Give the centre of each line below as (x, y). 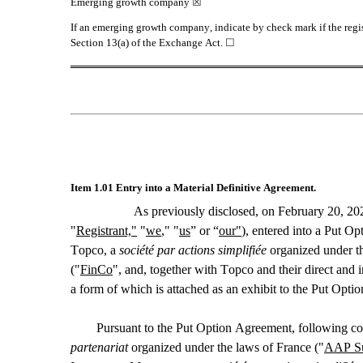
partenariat (99, 348)
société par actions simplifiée (193, 250)
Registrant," (107, 231)
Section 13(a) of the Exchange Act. (148, 43)
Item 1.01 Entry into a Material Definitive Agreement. (193, 188)
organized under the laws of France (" (226, 348)
